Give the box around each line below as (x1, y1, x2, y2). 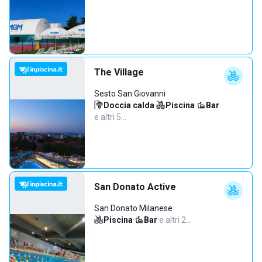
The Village (94, 67, 144, 78)
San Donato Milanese (94, 204, 173, 213)
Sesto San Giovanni (94, 89, 166, 98)
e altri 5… (94, 112, 126, 122)
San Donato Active (94, 181, 176, 192)
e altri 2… (159, 215, 191, 225)
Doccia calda (104, 101, 154, 110)
